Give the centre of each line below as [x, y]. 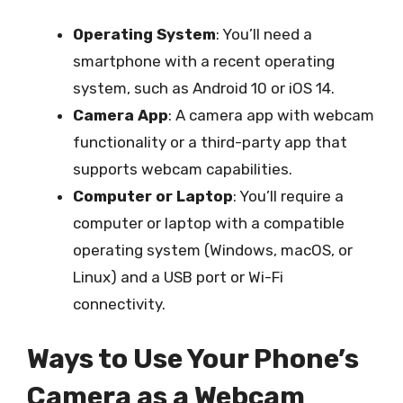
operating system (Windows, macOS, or [213, 250]
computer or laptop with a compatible [209, 223]
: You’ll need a [264, 34]
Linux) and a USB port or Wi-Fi [178, 277]
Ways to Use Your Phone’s [193, 359]
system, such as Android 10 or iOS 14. [204, 88]
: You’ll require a [288, 196]
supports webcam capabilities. [183, 169]
